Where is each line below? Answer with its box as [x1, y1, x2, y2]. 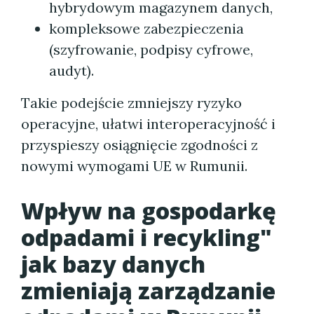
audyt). [49, 62, 94, 79]
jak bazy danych [21, 249, 205, 279]
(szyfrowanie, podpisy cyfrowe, [49, 41, 253, 58]
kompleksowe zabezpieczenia [49, 20, 244, 37]
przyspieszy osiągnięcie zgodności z [21, 136, 258, 153]
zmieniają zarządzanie [21, 275, 275, 306]
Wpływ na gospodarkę [21, 196, 276, 226]
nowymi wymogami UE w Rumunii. [21, 157, 247, 175]
